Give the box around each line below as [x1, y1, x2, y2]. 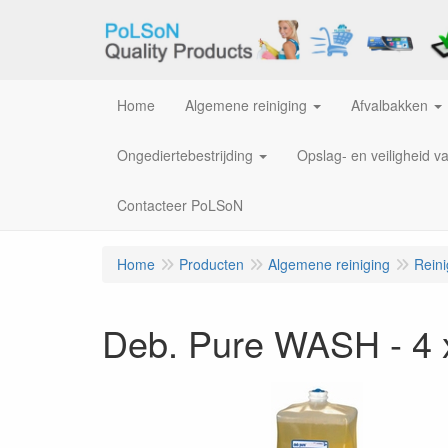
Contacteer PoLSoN [117, 195, 243, 215]
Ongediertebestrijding [117, 145, 253, 165]
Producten [179, 254, 244, 274]
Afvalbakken [351, 95, 428, 115]
